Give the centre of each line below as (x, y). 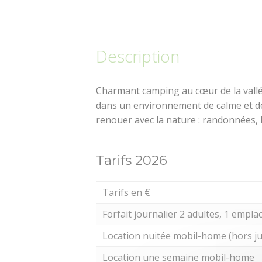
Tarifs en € (127, 193)
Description (138, 56)
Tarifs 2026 (132, 161)
